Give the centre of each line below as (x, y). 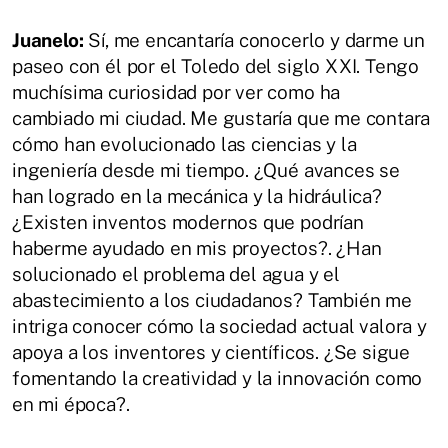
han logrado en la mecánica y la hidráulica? (197, 196)
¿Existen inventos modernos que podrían (188, 222)
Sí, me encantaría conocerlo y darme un (254, 40)
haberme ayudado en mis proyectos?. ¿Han (197, 248)
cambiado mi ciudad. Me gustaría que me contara (221, 118)
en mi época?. (73, 404)
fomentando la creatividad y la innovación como (217, 378)
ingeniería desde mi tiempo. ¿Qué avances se (206, 170)
